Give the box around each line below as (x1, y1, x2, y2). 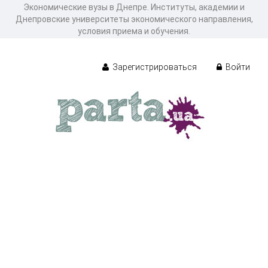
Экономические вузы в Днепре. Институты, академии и (23, 2, 245, 12)
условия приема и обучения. (78, 26, 190, 36)
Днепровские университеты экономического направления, (15, 14, 253, 24)
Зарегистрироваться (111, 62, 197, 72)
